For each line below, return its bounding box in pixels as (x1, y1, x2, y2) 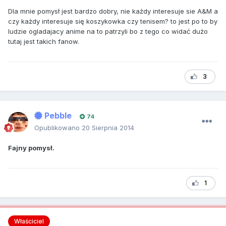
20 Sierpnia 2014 (82, 124, 134, 132)
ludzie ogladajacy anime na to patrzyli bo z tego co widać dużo (8, 27, 208, 36)
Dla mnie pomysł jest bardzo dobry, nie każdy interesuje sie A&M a (8, 7, 218, 16)
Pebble (42, 110, 72, 121)
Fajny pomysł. (8, 144, 54, 152)
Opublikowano (34, 124, 82, 132)
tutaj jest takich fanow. (8, 37, 79, 46)
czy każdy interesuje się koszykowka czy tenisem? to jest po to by (8, 17, 217, 26)
